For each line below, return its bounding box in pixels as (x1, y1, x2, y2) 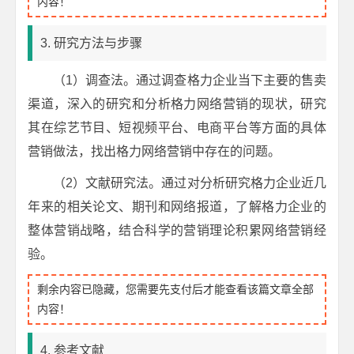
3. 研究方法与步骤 (40, 36, 143, 50)
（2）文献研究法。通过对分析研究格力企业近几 (53, 176, 326, 190)
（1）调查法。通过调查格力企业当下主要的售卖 (53, 73, 326, 87)
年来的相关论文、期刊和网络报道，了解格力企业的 (28, 200, 326, 213)
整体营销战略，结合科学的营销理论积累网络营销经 (28, 224, 326, 237)
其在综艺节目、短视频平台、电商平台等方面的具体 (28, 121, 326, 134)
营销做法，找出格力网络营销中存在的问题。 (28, 145, 281, 158)
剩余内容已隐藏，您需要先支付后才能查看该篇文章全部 (37, 283, 314, 296)
